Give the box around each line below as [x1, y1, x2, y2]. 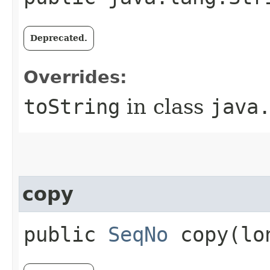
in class [120, 94, 210, 119]
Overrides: [24, 66, 127, 87]
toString [24, 94, 120, 119]
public [24, 222, 108, 246]
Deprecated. [30, 33, 87, 43]
